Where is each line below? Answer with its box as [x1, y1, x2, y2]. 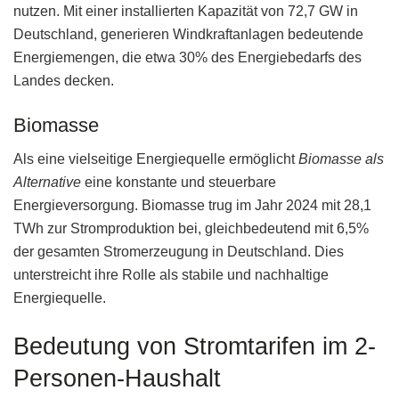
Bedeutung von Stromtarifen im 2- [13, 331, 376, 360]
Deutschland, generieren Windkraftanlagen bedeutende [13, 26, 363, 42]
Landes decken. [13, 72, 114, 88]
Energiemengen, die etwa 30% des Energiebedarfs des [13, 49, 362, 65]
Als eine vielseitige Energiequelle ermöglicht [13, 151, 298, 167]
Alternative [13, 175, 81, 191]
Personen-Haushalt [13, 363, 221, 392]
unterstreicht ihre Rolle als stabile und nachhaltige [13, 267, 329, 283]
